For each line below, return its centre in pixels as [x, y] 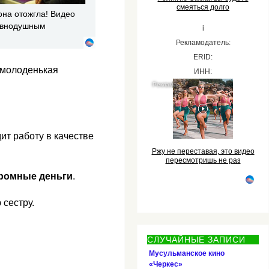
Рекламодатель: [203, 42]
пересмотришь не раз [203, 160]
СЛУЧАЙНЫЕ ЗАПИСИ [196, 239]
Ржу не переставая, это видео [203, 151]
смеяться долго [203, 7]
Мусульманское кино [186, 253]
